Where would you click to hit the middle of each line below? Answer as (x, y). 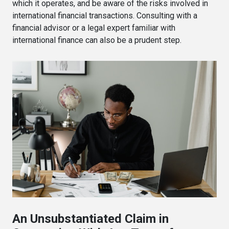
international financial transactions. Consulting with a (105, 16)
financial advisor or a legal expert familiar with (94, 28)
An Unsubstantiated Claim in (90, 219)
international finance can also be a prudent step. (97, 40)
